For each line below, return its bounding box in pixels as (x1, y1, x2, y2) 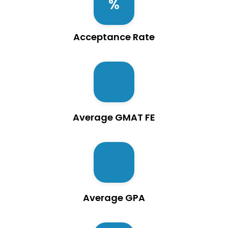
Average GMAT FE (73, 111, 155, 124)
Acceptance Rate (73, 31, 155, 44)
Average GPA (83, 191, 145, 205)
